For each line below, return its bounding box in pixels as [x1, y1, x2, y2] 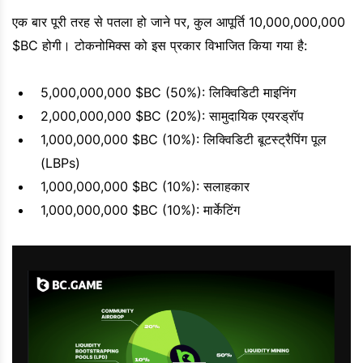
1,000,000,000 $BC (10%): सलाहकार [41, 177, 250, 194]
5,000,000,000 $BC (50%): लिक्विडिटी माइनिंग [41, 83, 296, 100]
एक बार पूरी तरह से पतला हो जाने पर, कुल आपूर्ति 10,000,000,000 [12, 13, 345, 30]
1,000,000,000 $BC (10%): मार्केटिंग [41, 201, 240, 218]
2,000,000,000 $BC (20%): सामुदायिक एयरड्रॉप [41, 107, 304, 124]
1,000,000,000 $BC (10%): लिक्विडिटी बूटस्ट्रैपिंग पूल [41, 130, 327, 147]
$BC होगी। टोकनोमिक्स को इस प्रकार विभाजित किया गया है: [12, 36, 307, 53]
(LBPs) [41, 154, 80, 171]
